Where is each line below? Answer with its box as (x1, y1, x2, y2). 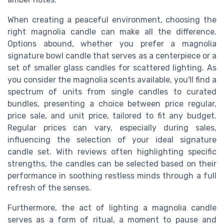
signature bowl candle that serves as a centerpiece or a (7, 50, 216, 60)
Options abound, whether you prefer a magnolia (7, 38, 216, 48)
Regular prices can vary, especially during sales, (7, 122, 216, 132)
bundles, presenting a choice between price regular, (7, 98, 216, 108)
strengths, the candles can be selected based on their (7, 158, 216, 168)
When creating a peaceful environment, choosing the (7, 14, 216, 24)
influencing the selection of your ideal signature (7, 134, 216, 144)
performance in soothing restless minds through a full (7, 170, 216, 180)
